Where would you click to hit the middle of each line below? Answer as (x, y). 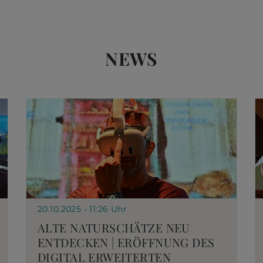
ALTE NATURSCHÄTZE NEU (114, 227)
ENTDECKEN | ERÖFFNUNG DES (126, 242)
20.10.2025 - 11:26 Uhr (82, 209)
